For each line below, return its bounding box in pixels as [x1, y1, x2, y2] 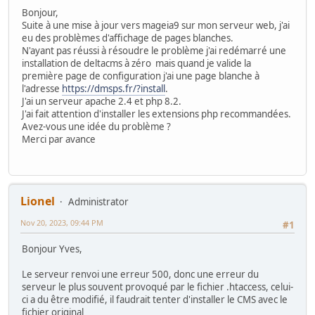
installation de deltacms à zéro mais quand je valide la [22, 57, 251, 70]
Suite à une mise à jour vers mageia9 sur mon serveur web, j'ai [22, 19, 290, 32]
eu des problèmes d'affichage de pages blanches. [22, 32, 233, 45]
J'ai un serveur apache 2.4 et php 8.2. [22, 95, 181, 108]
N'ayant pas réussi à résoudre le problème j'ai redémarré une [22, 44, 286, 58]
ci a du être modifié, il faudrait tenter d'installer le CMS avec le [22, 293, 288, 307]
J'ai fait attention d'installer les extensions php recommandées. [22, 108, 291, 121]
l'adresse [22, 82, 62, 96]
